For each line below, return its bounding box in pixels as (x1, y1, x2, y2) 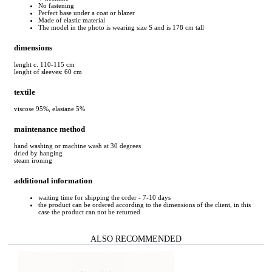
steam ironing (14, 157, 52, 165)
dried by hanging (14, 149, 63, 157)
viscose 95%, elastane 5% (14, 105, 85, 112)
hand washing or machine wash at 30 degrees (14, 142, 141, 150)
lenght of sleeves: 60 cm (14, 67, 82, 75)
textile (14, 87, 35, 97)
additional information (14, 176, 92, 186)
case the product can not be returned (38, 208, 140, 216)
